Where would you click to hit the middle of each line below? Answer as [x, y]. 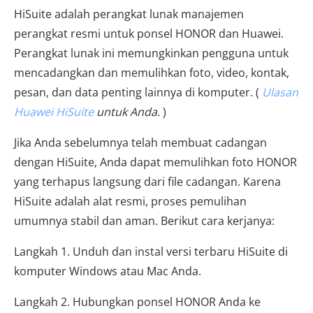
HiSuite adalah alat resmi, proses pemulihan [130, 201]
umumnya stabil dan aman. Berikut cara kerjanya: [144, 221]
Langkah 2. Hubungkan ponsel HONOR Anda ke [137, 302]
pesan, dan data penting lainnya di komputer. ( [138, 92]
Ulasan [280, 92]
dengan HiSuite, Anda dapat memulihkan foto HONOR [155, 162]
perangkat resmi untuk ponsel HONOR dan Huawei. [149, 34]
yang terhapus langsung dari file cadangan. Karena [147, 182]
